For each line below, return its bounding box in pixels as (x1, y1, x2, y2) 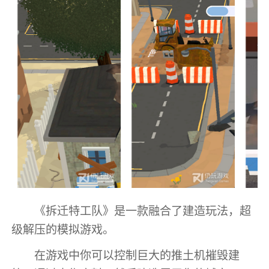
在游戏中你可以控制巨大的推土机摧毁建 (34, 248, 240, 263)
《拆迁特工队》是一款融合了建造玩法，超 (34, 204, 252, 219)
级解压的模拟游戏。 (11, 222, 115, 237)
